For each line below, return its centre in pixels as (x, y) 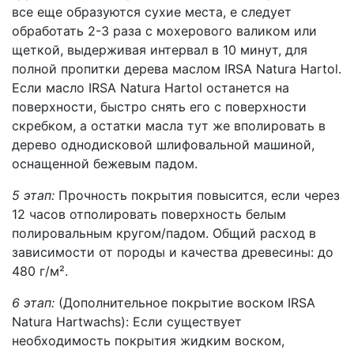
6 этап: (33, 302)
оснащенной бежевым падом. (105, 163)
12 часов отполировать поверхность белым (149, 214)
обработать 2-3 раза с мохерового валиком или (164, 30)
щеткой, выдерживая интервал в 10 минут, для (160, 49)
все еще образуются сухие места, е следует (152, 11)
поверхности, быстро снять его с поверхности (159, 106)
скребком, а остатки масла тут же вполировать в (169, 125)
